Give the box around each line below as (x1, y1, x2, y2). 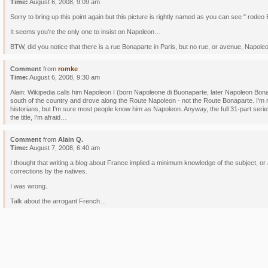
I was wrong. (10, 182, 47, 190)
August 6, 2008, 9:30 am (28, 74, 100, 81)
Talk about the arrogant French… (10, 197, 106, 205)
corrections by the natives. (10, 167, 87, 175)
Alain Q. (58, 136, 83, 143)
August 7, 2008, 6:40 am (28, 144, 100, 151)
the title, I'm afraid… (10, 114, 67, 121)
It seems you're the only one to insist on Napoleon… (10, 28, 161, 35)
